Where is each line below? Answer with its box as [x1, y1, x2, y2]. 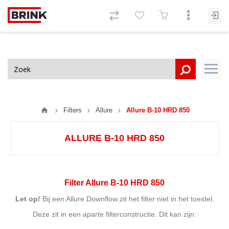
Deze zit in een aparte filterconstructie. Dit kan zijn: [33, 210, 196, 218]
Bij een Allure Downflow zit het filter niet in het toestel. [40, 195, 214, 203]
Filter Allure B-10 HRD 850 [64, 178, 165, 187]
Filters [63, 106, 82, 114]
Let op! [15, 195, 40, 203]
